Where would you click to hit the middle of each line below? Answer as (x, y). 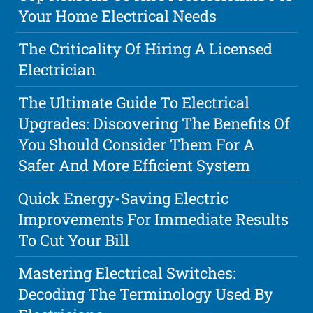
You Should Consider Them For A (137, 144)
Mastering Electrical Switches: (128, 272)
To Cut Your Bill (74, 240)
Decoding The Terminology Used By (146, 293)
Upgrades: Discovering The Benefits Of (154, 123)
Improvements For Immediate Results (154, 219)
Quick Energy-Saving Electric (124, 198)
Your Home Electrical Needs (118, 15)
